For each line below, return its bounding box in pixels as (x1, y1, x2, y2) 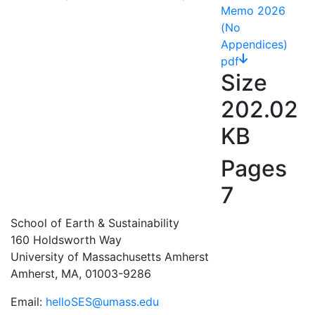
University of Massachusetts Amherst (11, 250, 209, 264)
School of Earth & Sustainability (11, 216, 179, 230)
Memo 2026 (220, 4, 285, 18)
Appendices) (220, 37, 288, 51)
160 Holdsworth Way (11, 233, 122, 247)
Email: (11, 295, 46, 309)
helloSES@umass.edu (46, 295, 159, 309)
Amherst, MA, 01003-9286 (11, 266, 151, 281)
